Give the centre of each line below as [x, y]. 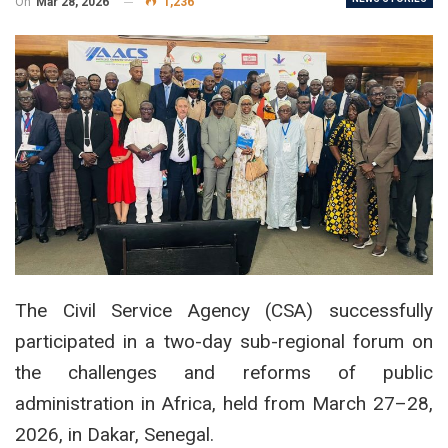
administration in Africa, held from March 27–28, [224, 403]
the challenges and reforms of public [224, 372]
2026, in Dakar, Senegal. [114, 434]
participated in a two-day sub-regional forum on [224, 341]
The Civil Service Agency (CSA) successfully [224, 310]
